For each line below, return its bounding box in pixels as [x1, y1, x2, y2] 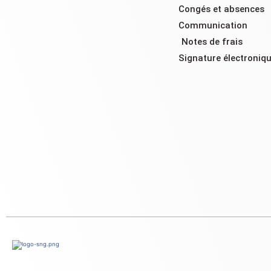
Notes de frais [181, 36, 243, 48]
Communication [178, 20, 247, 31]
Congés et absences [178, 4, 264, 15]
